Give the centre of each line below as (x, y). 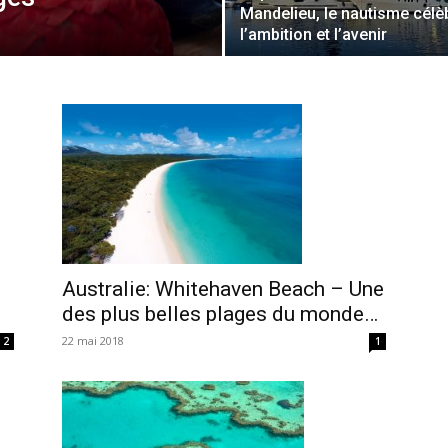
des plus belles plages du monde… (220, 314)
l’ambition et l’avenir (313, 34)
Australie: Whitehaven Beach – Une (223, 289)
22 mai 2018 (93, 340)
